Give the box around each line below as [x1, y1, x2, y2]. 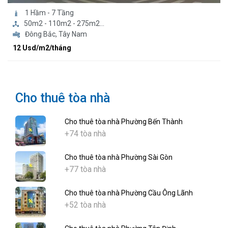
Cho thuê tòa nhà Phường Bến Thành [65, 118, 183, 126]
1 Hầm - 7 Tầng [24, 9, 74, 17]
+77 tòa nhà [65, 164, 106, 175]
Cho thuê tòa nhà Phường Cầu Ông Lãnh [65, 189, 193, 197]
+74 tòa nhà [65, 129, 106, 139]
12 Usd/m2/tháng [13, 44, 71, 52]
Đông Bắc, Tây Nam [24, 30, 87, 39]
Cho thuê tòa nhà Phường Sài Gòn [65, 153, 173, 162]
